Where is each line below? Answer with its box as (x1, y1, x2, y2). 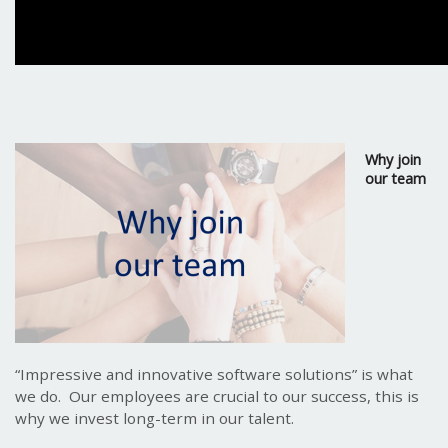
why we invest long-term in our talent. (15, 407, 295, 428)
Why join (365, 150, 422, 170)
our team (365, 169, 427, 189)
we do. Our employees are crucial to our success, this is (15, 385, 420, 406)
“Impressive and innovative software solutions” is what (15, 363, 414, 384)
